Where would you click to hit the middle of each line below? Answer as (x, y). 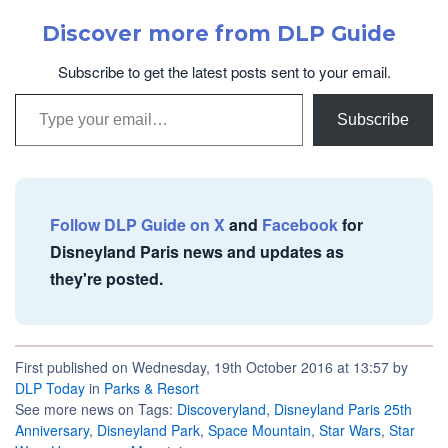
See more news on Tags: (96, 409)
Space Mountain (259, 430)
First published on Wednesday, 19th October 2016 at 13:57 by (211, 367)
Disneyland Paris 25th (343, 409)
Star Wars (350, 430)
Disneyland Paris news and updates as (197, 252)
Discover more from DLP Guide (219, 34)
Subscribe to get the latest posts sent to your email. (224, 72)
